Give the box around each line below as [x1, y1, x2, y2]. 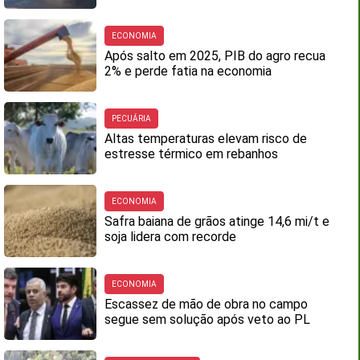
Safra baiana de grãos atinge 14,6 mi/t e [104, 214, 330, 229]
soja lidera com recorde [104, 229, 237, 244]
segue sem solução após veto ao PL [104, 312, 311, 327]
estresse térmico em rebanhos [104, 146, 279, 162]
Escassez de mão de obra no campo [104, 297, 309, 312]
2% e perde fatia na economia [104, 63, 272, 79]
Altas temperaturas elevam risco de [104, 131, 308, 146]
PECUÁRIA [112, 114, 152, 123]
